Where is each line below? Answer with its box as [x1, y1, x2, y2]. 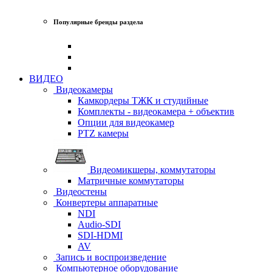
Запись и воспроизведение [53, 251, 166, 262]
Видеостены [53, 186, 107, 197]
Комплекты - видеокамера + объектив [78, 106, 234, 117]
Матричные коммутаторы [78, 175, 184, 186]
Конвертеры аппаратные [53, 197, 158, 208]
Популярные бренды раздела [53, 18, 143, 25]
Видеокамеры [53, 84, 113, 95]
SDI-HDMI [78, 229, 123, 240]
